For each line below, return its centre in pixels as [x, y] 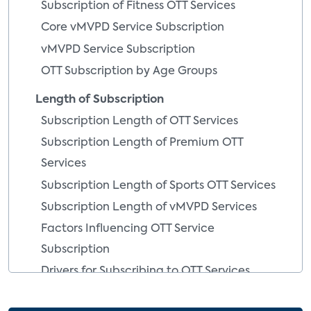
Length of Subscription [100, 100]
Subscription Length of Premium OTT [142, 143]
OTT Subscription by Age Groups [129, 71]
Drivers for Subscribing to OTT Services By [154, 293]
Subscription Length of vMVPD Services [149, 207]
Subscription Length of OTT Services [140, 121]
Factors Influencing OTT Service [128, 229]
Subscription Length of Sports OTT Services [158, 186]
